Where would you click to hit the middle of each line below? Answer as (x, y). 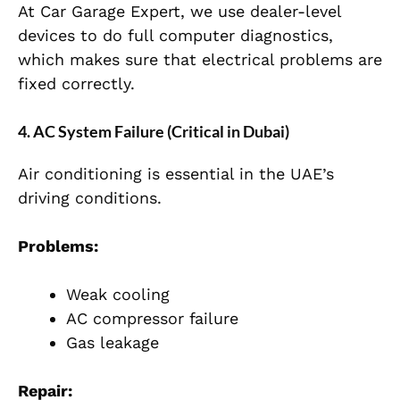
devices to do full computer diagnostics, (175, 36)
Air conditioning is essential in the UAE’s (176, 174)
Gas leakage (112, 343)
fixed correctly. (76, 84)
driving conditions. (90, 198)
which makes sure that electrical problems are (200, 60)
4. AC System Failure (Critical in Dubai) (154, 132)
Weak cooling (118, 295)
